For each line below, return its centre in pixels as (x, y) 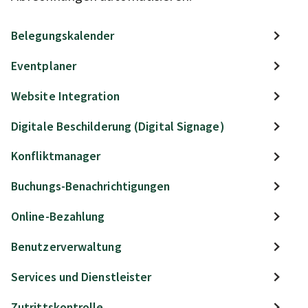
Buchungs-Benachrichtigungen (91, 187)
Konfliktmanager (56, 156)
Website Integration (65, 96)
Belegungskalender (63, 35)
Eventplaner (44, 66)
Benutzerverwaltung (66, 247)
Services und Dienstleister (81, 277)
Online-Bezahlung (58, 217)
